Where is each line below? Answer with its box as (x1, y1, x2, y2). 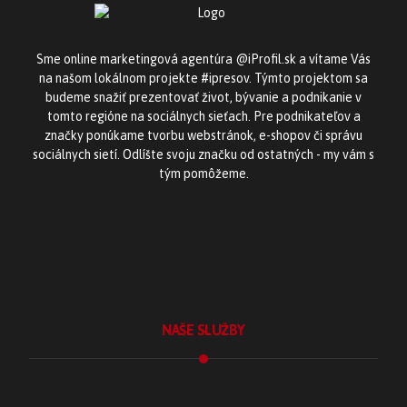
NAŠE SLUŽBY (162, 322, 245, 338)
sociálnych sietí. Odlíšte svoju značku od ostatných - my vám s (33, 147, 374, 162)
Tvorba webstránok (159, 379, 268, 393)
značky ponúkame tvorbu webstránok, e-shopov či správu (45, 128, 362, 143)
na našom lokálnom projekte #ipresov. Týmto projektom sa (39, 71, 368, 85)
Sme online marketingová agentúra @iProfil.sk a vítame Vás (36, 52, 371, 66)
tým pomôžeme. (158, 166, 249, 181)
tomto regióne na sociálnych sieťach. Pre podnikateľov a (46, 109, 361, 124)
